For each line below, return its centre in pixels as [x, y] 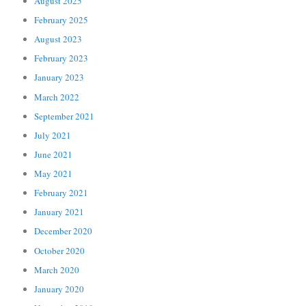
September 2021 [65, 116]
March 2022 [57, 97]
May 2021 [54, 173]
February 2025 [61, 20]
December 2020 [64, 231]
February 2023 [61, 58]
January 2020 [59, 289]
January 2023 [59, 78]
